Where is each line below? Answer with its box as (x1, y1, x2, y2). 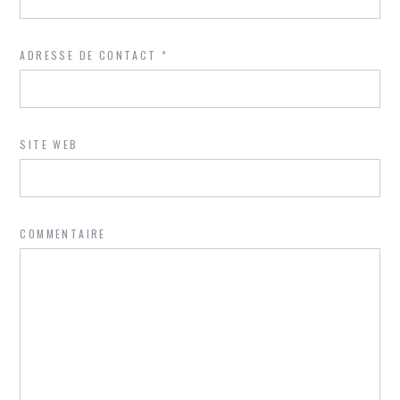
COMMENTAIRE (20, 226, 106, 242)
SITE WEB (20, 137, 79, 153)
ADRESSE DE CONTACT (20, 47, 162, 63)
